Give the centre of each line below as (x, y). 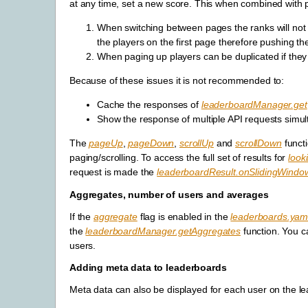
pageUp (106, 143)
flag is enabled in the (184, 216)
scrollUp (196, 143)
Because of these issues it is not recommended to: (177, 81)
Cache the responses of (149, 105)
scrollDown (258, 143)
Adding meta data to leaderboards (148, 268)
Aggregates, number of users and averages (169, 194)
